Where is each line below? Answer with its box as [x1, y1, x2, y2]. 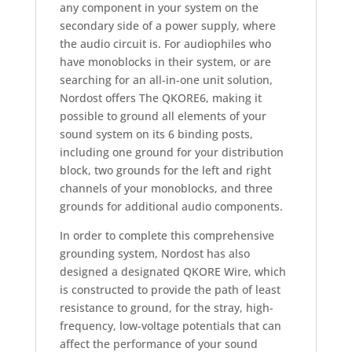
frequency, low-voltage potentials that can [59, 318, 281, 334]
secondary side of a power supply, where [59, 18, 276, 34]
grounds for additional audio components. [59, 199, 283, 214]
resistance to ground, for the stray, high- [59, 300, 273, 316]
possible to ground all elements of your [59, 108, 266, 124]
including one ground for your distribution [59, 145, 284, 160]
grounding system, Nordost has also [59, 246, 250, 262]
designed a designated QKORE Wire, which [59, 264, 286, 280]
